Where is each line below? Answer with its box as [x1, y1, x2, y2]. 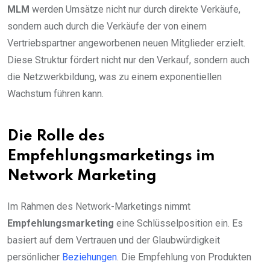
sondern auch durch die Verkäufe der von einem [7, 20, 207, 33]
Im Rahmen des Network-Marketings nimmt [7, 201, 190, 213]
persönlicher [7, 251, 62, 263]
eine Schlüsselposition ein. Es [114, 218, 243, 230]
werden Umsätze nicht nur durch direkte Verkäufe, [30, 4, 240, 16]
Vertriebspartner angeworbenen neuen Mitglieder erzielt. [7, 37, 245, 49]
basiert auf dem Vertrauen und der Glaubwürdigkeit [7, 234, 220, 246]
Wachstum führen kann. [7, 88, 104, 100]
